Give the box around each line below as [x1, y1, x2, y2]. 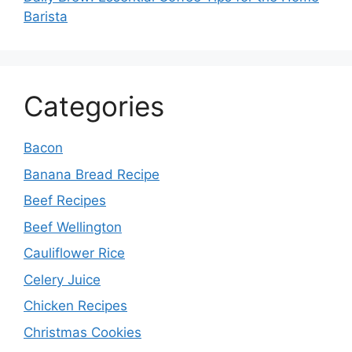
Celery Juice [24, 271, 101, 288]
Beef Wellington [24, 218, 122, 235]
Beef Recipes [24, 192, 106, 208]
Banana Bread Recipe [24, 166, 159, 182]
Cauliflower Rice [24, 245, 125, 261]
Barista [24, 9, 68, 24]
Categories [24, 90, 164, 123]
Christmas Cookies [24, 324, 141, 340]
